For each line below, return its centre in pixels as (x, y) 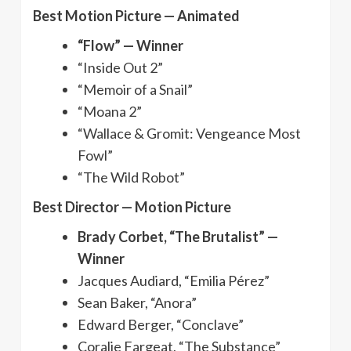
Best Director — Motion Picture (132, 206)
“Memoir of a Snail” (135, 89)
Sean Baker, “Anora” (137, 302)
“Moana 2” (110, 111)
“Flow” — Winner (130, 45)
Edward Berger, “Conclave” (161, 324)
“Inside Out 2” (120, 67)
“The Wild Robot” (131, 177)
